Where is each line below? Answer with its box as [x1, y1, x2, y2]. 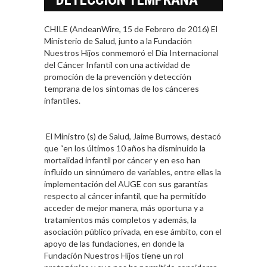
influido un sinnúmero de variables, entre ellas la [44, 167, 221, 178]
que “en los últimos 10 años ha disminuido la [44, 143, 206, 154]
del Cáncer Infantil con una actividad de [44, 60, 190, 70]
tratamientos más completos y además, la [44, 215, 197, 225]
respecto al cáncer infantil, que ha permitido [44, 191, 206, 201]
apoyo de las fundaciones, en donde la [44, 238, 184, 249]
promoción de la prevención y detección [44, 72, 191, 82]
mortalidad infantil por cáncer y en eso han [44, 155, 200, 166]
